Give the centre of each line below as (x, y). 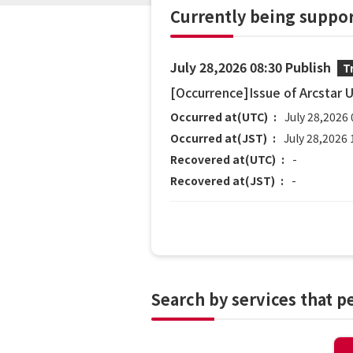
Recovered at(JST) (223, 180)
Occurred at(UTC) (219, 117)
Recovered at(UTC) (223, 159)
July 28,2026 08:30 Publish (251, 67)
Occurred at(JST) (219, 138)
